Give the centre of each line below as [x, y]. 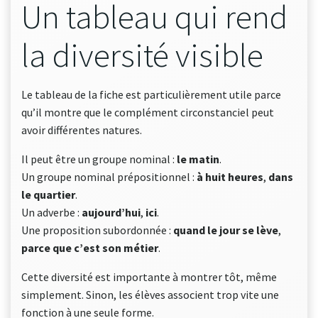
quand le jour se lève [226, 230]
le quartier [48, 194]
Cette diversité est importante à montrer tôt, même [149, 277]
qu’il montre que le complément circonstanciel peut [148, 112]
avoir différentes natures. [82, 130]
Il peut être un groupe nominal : [99, 159]
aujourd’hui [111, 212]
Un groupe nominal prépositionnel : [109, 177]
